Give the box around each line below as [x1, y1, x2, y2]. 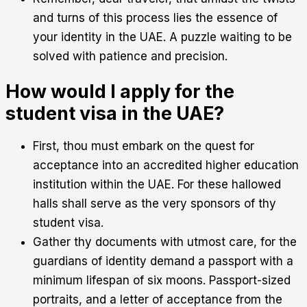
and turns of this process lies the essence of [33, 10, 278, 25]
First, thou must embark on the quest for [33, 139, 254, 153]
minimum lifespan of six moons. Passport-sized [33, 273, 291, 288]
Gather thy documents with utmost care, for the [33, 235, 297, 249]
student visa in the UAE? [5, 102, 224, 125]
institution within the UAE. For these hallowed [33, 177, 281, 192]
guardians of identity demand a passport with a [33, 254, 293, 269]
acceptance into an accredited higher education [33, 158, 299, 173]
